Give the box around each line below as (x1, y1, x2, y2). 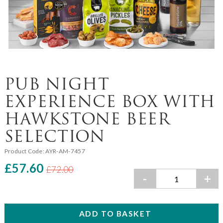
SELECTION (4, 126, 105, 147)
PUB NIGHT (4, 74, 110, 95)
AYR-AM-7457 (45, 147, 86, 155)
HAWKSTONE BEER (4, 109, 170, 129)
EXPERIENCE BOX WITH (4, 91, 216, 112)
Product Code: (4, 147, 46, 155)
